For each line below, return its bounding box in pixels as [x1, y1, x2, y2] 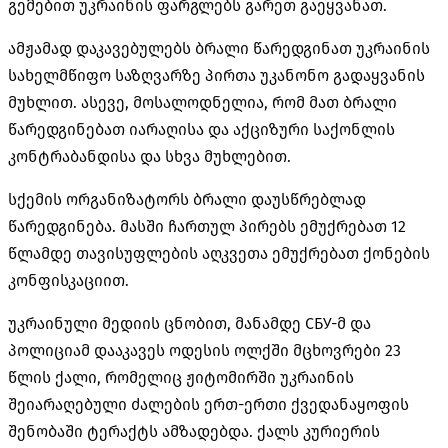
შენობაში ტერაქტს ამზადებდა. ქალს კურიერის [8, 421, 380, 441]
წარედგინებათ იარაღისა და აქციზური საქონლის [8, 119, 395, 139]
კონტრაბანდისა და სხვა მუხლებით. [8, 146, 291, 166]
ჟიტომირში [186, 367, 276, 387]
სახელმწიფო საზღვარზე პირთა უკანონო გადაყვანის [8, 65, 425, 85]
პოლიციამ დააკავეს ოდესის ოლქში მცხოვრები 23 [8, 340, 401, 360]
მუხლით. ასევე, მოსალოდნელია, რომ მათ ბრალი [8, 92, 397, 112]
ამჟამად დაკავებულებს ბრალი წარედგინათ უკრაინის [8, 38, 430, 58]
